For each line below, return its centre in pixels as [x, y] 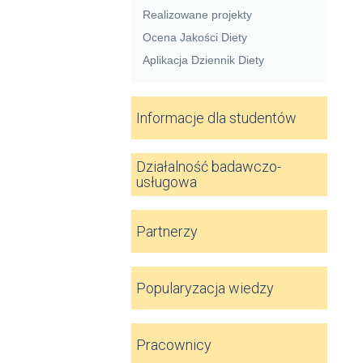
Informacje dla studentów [217, 117]
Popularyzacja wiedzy [205, 288]
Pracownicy [174, 344]
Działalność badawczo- [209, 166]
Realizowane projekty [197, 14]
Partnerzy [167, 231]
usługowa [167, 181]
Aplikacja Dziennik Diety [203, 60]
